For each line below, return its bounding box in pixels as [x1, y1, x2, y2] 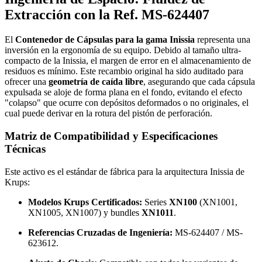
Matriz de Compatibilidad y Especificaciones [5, 129, 218, 142]
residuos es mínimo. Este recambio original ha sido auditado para [5, 66, 243, 77]
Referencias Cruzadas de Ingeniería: [28, 227, 173, 237]
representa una [195, 35, 250, 45]
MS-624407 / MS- [173, 227, 243, 237]
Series [142, 196, 169, 207]
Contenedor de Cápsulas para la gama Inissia [15, 35, 195, 45]
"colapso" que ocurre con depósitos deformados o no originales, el [5, 98, 249, 108]
